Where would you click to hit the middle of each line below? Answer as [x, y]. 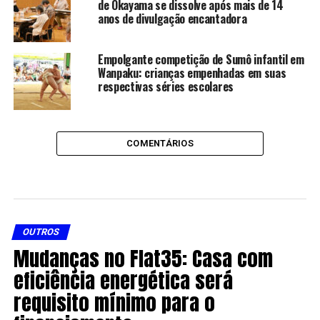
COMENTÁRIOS [160, 143]
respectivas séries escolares [165, 86]
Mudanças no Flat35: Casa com [143, 258]
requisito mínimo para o [114, 302]
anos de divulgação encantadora [172, 18]
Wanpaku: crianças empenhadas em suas [192, 72]
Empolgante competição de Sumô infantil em [201, 59]
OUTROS [41, 231]
